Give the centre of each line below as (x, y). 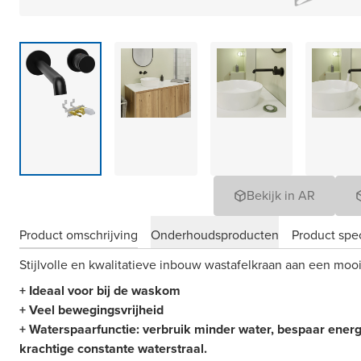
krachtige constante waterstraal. (113, 349)
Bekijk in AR (281, 195)
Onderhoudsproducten (215, 234)
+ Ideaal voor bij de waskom (100, 290)
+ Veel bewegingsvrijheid (91, 310)
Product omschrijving (79, 234)
